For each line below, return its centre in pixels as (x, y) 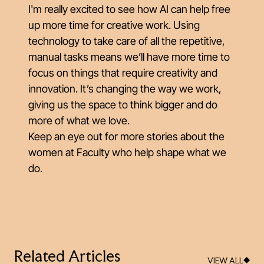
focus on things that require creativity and (123, 73)
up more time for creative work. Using (114, 25)
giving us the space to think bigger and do (123, 105)
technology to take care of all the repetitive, (127, 41)
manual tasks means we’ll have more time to (129, 57)
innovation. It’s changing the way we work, (125, 89)
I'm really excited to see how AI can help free (129, 9)
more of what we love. (79, 121)
